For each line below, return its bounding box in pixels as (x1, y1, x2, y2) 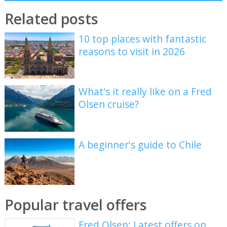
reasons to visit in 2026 (79, 44, 185, 58)
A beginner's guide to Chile (79, 137, 202, 152)
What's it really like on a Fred (79, 85, 212, 99)
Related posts (4, 8, 98, 28)
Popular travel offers (4, 195, 147, 215)
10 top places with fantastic (79, 31, 207, 46)
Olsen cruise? (79, 97, 139, 111)
